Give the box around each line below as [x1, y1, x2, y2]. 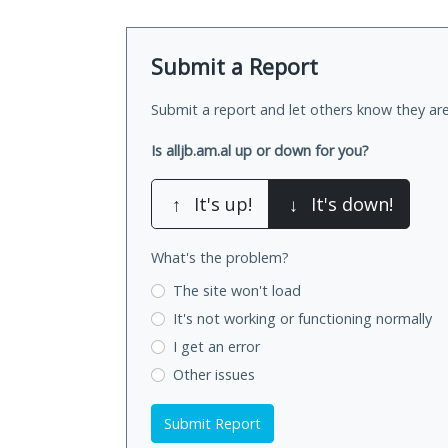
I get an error [172, 336, 260, 356]
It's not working [172, 309, 280, 329]
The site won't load [172, 281, 301, 301]
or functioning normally [279, 309, 432, 329]
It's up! [194, 192, 252, 217]
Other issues [172, 364, 255, 384]
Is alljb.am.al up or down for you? [151, 141, 369, 161]
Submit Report [164, 413, 261, 433]
